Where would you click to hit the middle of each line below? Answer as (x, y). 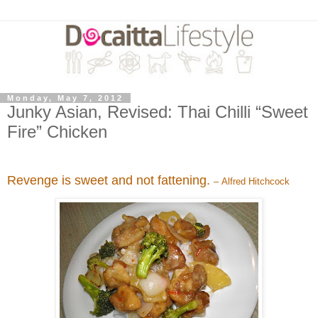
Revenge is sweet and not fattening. (110, 180)
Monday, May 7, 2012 (65, 98)
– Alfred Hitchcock (252, 181)
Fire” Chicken (57, 131)
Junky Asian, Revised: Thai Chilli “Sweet (158, 111)
